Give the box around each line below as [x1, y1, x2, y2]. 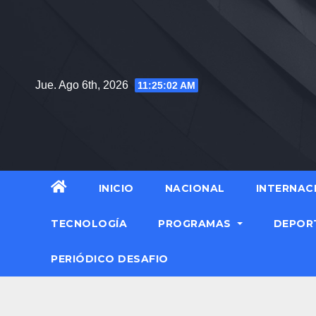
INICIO [98, 182, 134, 195]
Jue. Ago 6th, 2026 [35, 78, 131, 91]
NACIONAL [164, 182, 225, 195]
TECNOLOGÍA [51, 217, 127, 231]
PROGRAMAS [158, 217, 234, 231]
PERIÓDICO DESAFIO [51, 253, 169, 266]
